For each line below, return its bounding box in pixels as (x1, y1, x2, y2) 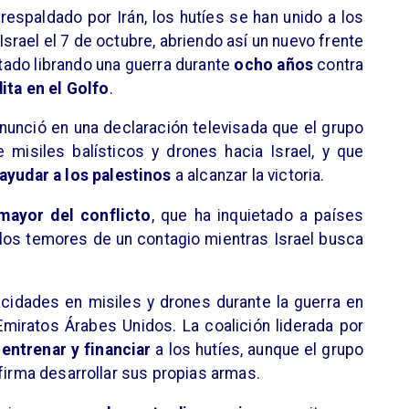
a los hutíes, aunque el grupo (155, 341, 364, 360)
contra (317, 55, 364, 74)
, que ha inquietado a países (151, 205, 364, 225)
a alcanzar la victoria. (174, 166, 325, 185)
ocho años (230, 55, 318, 74)
